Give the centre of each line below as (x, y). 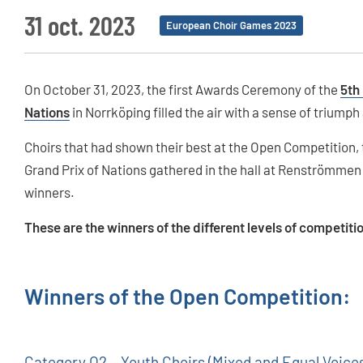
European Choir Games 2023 (231, 26)
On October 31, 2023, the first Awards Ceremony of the (182, 90)
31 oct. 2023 (80, 26)
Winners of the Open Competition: (188, 296)
